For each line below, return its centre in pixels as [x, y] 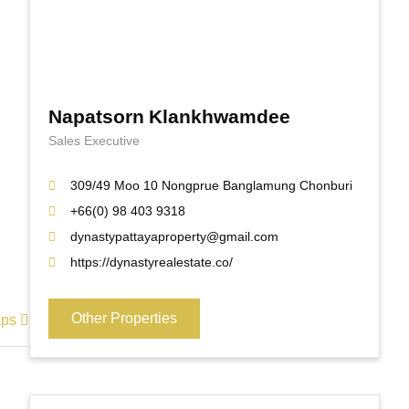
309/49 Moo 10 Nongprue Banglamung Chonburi [211, 186]
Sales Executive [94, 141]
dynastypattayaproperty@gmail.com [174, 237]
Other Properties [124, 319]
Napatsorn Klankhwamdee [169, 117]
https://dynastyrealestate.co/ [152, 262]
